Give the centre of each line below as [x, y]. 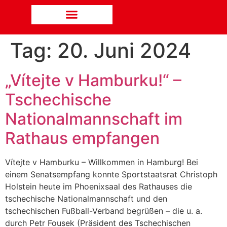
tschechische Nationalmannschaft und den [86, 198]
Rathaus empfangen [82, 138]
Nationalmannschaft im [94, 119]
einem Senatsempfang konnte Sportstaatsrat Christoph [111, 174]
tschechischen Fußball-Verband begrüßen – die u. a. [104, 211]
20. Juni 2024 [124, 50]
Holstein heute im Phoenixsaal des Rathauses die [99, 186]
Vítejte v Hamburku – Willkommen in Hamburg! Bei [102, 162]
